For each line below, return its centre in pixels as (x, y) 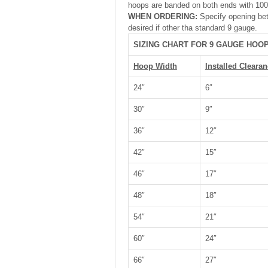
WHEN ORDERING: (162, 17)
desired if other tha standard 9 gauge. (192, 28)
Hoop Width (155, 66)
